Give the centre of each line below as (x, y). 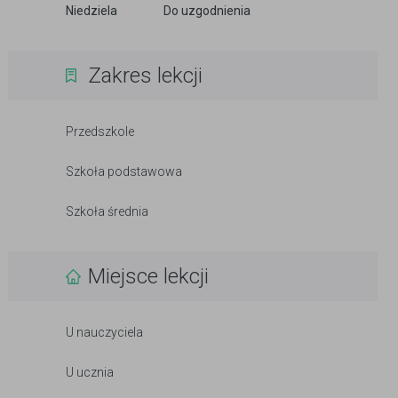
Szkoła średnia (107, 211)
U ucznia (90, 372)
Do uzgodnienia (207, 11)
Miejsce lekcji (148, 276)
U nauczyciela (104, 332)
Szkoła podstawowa (124, 171)
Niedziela (92, 11)
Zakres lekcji (145, 76)
